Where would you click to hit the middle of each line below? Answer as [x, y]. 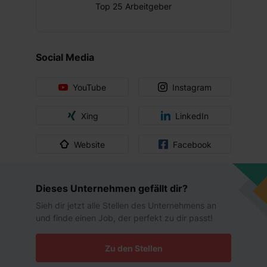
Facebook [192, 144]
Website [89, 144]
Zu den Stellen [133, 248]
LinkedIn [192, 116]
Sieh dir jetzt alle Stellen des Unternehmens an [126, 205]
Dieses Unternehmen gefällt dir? [112, 188]
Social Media [65, 57]
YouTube [89, 87]
